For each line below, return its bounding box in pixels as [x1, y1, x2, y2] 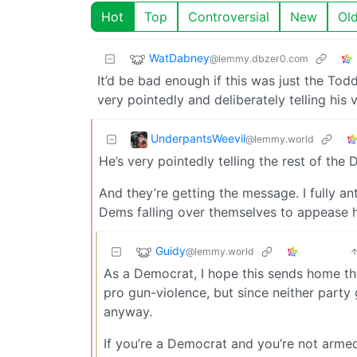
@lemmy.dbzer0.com [210, 52, 308, 65]
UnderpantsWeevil [151, 131, 245, 145]
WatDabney [149, 50, 210, 65]
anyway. [104, 303, 152, 320]
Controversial [188, 8, 269, 25]
